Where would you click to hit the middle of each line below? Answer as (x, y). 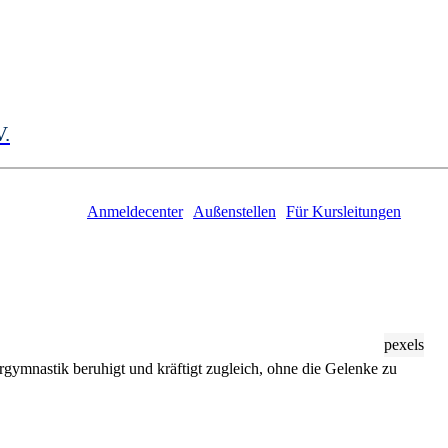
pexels (404, 344)
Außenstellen (234, 211)
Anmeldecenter (135, 211)
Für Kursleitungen (343, 211)
